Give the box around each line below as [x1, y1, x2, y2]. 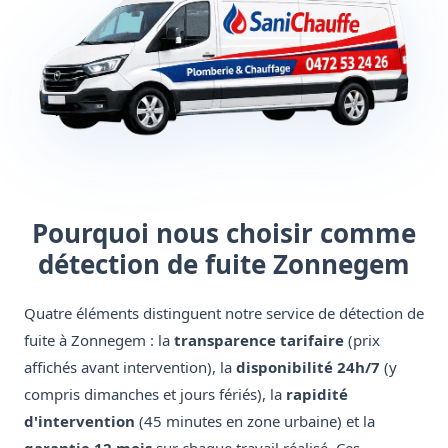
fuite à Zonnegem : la [24, 330, 174, 351]
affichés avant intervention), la [24, 357, 236, 378]
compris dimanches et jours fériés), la [24, 384, 286, 405]
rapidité [286, 384, 348, 405]
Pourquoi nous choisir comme [32, 215, 416, 252]
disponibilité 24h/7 [236, 357, 380, 378]
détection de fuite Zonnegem [38, 246, 410, 283]
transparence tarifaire [174, 330, 344, 351]
